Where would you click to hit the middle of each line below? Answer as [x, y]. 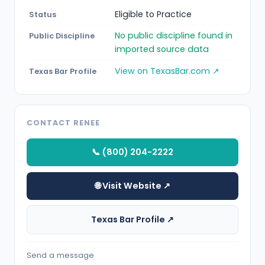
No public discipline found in [174, 36]
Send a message [60, 256]
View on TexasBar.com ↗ [167, 71]
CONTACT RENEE [63, 123]
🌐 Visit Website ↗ [132, 185]
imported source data [162, 49]
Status [43, 14]
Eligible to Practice [153, 14]
